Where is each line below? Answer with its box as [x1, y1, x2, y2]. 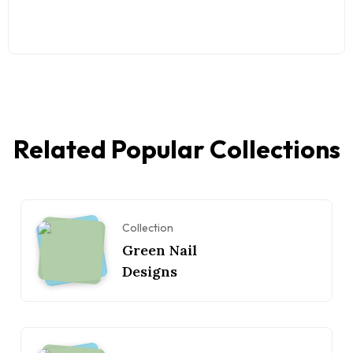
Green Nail [122, 240, 197, 259]
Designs [122, 262, 177, 281]
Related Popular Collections [13, 133, 340, 165]
